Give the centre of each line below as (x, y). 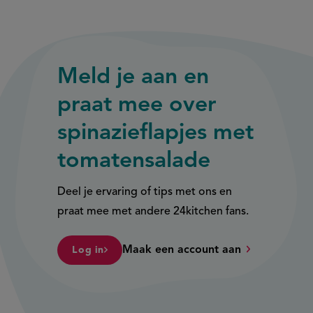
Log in (88, 250)
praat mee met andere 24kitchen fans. (153, 212)
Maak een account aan (181, 250)
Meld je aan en (133, 78)
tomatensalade (134, 162)
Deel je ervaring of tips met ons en (145, 192)
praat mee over (137, 106)
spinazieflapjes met (156, 134)
